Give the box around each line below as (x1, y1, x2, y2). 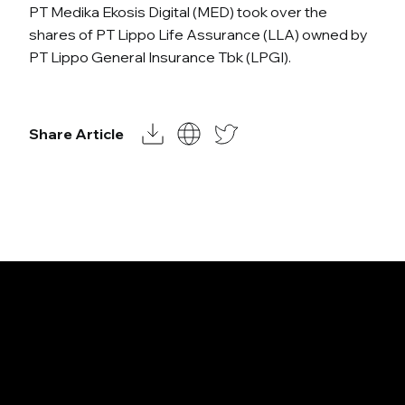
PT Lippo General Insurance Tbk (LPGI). (29, 47, 291, 66)
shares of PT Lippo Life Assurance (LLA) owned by (29, 24, 368, 43)
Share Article (29, 125, 124, 144)
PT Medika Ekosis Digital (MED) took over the (29, 2, 327, 21)
